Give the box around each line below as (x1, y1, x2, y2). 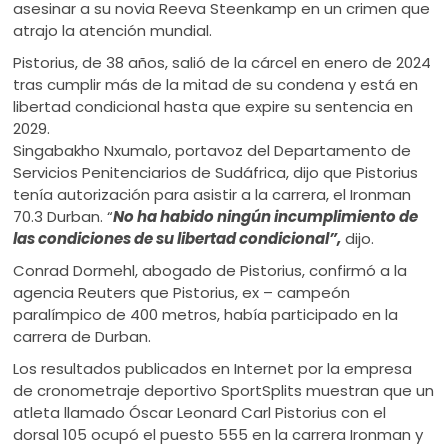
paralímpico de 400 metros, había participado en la (13, 303, 399, 325)
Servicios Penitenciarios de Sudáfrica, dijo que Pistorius (13, 161, 419, 183)
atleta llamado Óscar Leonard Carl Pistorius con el (13, 401, 387, 423)
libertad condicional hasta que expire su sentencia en (13, 95, 414, 117)
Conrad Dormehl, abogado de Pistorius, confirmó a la (13, 259, 408, 281)
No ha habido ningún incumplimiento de (113, 205, 419, 227)
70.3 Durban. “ (13, 205, 114, 227)
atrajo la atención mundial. (13, 19, 213, 41)
